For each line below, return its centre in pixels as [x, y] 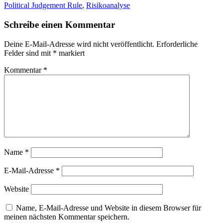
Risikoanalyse [108, 5]
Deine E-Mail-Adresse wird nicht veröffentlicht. [79, 44]
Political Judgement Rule [43, 5]
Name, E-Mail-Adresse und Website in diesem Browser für [109, 208]
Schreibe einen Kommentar [59, 25]
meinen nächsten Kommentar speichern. [67, 217]
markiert [71, 53]
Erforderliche [177, 44]
